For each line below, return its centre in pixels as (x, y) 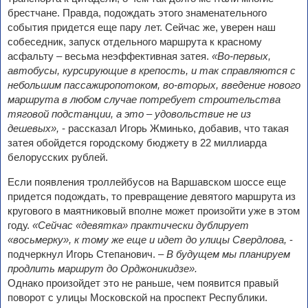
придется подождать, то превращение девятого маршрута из (152, 197)
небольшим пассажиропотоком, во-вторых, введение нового (154, 85)
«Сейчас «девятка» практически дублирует (141, 225)
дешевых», (33, 129)
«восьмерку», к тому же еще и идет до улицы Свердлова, (148, 240)
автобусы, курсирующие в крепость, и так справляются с (152, 71)
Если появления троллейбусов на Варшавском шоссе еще (147, 182)
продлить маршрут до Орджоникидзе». (102, 269)
